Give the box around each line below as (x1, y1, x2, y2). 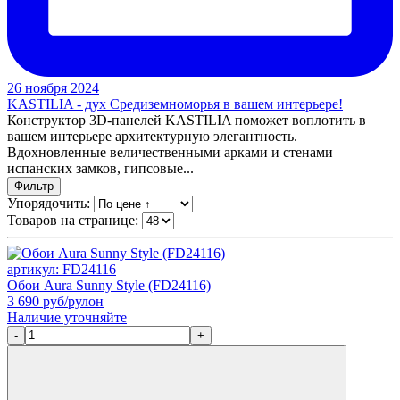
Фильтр (14, 179, 54, 193)
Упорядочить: (7, 195, 94, 211)
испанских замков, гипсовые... (7, 160, 194, 176)
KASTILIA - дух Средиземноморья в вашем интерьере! (7, 96, 343, 112)
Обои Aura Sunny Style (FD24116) (7, 277, 211, 293)
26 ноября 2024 (7, 79, 99, 96)
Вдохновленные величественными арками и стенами (7, 144, 333, 160)
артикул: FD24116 (7, 261, 116, 277)
